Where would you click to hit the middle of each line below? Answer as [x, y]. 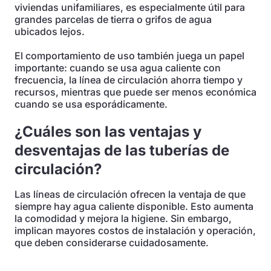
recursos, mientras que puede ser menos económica [135, 92]
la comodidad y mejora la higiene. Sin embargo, [123, 218]
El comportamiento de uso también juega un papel [129, 56]
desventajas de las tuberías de [122, 150]
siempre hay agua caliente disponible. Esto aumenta [134, 206]
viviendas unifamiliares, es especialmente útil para [130, 7]
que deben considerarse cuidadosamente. [112, 243]
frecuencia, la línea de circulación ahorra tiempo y [129, 80]
